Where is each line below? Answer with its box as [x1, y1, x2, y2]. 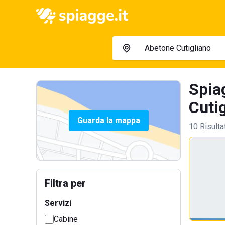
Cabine [54, 214, 78, 224]
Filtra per [45, 177, 86, 189]
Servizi [45, 198, 71, 208]
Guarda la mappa [77, 116, 140, 125]
